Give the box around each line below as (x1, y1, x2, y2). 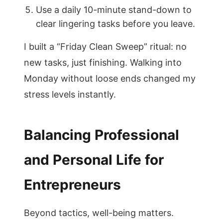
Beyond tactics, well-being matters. (24, 208, 174, 218)
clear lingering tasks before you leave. (36, 18, 195, 29)
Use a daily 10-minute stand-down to (36, 4, 192, 15)
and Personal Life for (24, 151, 164, 168)
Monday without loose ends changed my (24, 73, 196, 84)
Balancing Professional (24, 126, 179, 143)
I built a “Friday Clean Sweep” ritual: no (24, 41, 187, 52)
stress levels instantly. (24, 89, 116, 100)
